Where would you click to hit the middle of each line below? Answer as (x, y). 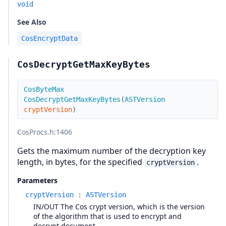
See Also (32, 22)
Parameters (37, 180)
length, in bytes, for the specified (81, 162)
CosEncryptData (49, 38)
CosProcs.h (36, 132)
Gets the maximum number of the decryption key (111, 151)
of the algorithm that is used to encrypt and (107, 216)
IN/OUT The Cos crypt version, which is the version (119, 207)
